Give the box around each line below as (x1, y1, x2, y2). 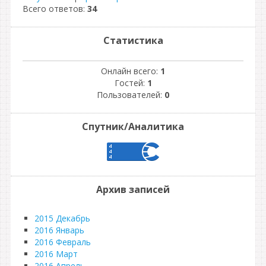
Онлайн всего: (101, 65, 160, 77)
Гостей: (114, 77, 147, 88)
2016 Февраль (34, 236, 91, 248)
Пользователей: (97, 89, 164, 100)
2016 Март (34, 248, 78, 259)
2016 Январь (34, 224, 84, 236)
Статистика (103, 34, 163, 47)
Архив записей (96, 183, 170, 196)
